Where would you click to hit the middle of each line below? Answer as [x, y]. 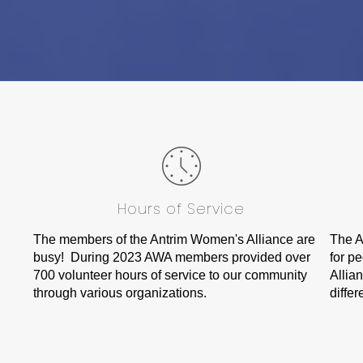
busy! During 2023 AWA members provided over [171, 257]
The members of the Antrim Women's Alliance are [174, 239]
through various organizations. [120, 293]
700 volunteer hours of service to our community [170, 275]
